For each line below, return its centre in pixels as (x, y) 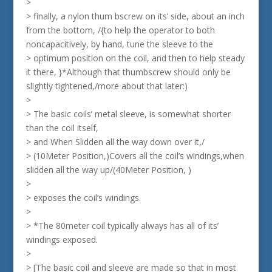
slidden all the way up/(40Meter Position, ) (108, 170)
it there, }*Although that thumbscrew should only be (128, 72)
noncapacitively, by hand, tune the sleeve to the (119, 44)
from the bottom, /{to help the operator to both (120, 30)
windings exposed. (62, 240)
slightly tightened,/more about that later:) (107, 86)
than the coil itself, (62, 128)
